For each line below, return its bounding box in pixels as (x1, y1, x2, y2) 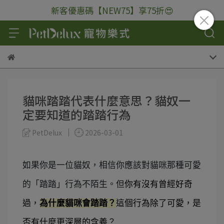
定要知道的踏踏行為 (22, 105, 130, 123)
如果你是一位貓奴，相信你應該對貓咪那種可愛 (22, 160, 201, 170)
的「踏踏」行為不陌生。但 (22, 179, 124, 189)
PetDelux (32, 127, 62, 137)
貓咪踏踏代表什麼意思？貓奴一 (22, 91, 190, 109)
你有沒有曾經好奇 (124, 179, 192, 189)
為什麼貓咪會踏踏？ (39, 198, 116, 208)
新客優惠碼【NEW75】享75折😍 (50, 4, 173, 16)
